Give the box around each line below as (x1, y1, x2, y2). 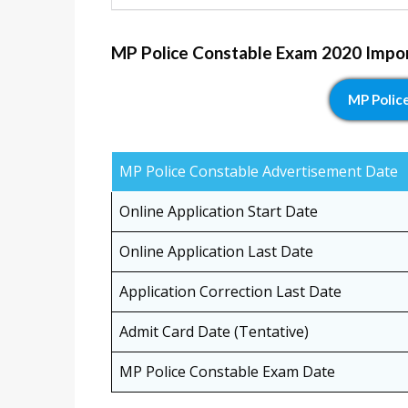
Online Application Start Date (119, 201, 318, 222)
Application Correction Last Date (119, 281, 342, 302)
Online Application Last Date (119, 241, 313, 262)
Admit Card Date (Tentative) (119, 321, 309, 342)
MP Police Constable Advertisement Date (119, 161, 398, 182)
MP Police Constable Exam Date (119, 362, 335, 382)
